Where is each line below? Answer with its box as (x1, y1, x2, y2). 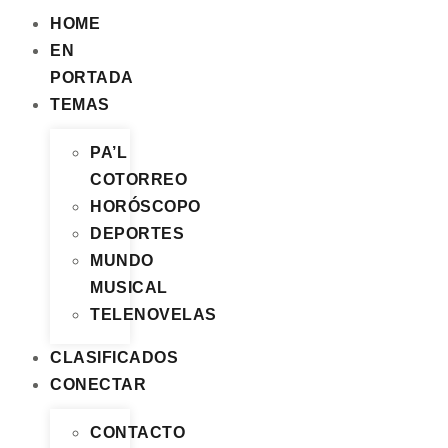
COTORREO (90, 171, 187, 188)
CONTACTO (90, 424, 185, 441)
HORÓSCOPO (90, 198, 201, 215)
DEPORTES (90, 225, 184, 242)
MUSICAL (90, 279, 168, 296)
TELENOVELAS (90, 306, 217, 323)
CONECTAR (50, 376, 146, 393)
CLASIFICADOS (50, 349, 178, 366)
